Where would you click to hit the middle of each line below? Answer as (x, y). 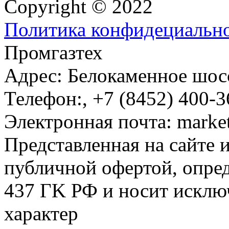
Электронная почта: (90, 121)
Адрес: (36, 75)
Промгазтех (53, 52)
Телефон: (43, 98)
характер (41, 213)
